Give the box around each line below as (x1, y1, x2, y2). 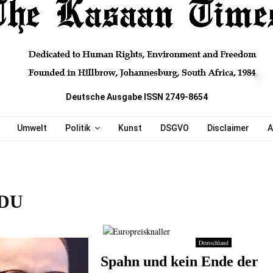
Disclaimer (207, 123, 249, 133)
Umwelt (16, 123, 47, 133)
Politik (65, 123, 90, 133)
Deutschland (198, 238, 229, 247)
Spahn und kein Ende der (100, 253, 258, 270)
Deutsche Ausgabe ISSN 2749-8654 (65, 92, 208, 102)
